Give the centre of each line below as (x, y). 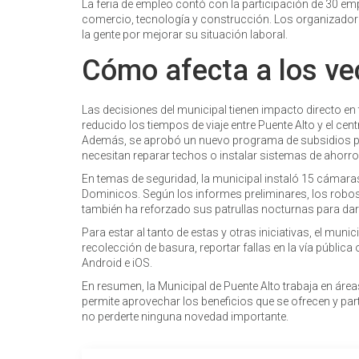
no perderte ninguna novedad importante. (185, 317)
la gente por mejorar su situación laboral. (185, 34)
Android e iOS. (117, 263)
